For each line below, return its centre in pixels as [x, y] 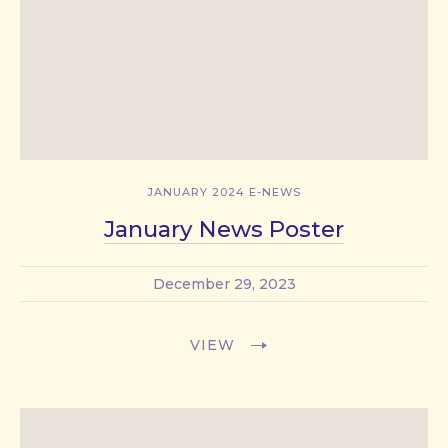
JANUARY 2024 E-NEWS [224, 191]
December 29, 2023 [224, 283]
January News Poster [224, 228]
